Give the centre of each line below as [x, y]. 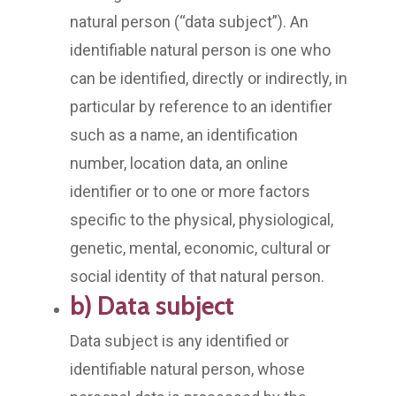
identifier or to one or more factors [190, 191]
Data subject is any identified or [179, 340]
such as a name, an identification [184, 134]
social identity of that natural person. [197, 276]
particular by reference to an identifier [201, 106]
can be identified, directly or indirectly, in [209, 78]
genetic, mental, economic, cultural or [200, 247]
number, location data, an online [179, 163]
